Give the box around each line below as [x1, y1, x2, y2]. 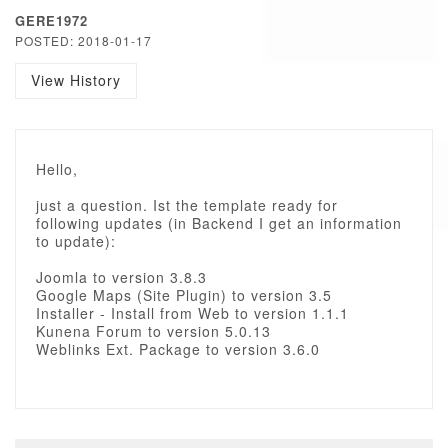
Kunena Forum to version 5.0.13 [36, 321, 271, 341]
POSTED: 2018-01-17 [15, 32, 152, 49]
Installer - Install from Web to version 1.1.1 [36, 303, 349, 323]
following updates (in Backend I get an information [36, 213, 402, 233]
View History [31, 70, 121, 90]
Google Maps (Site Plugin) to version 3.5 [36, 285, 332, 305]
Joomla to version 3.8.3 [36, 267, 207, 287]
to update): [36, 231, 116, 251]
